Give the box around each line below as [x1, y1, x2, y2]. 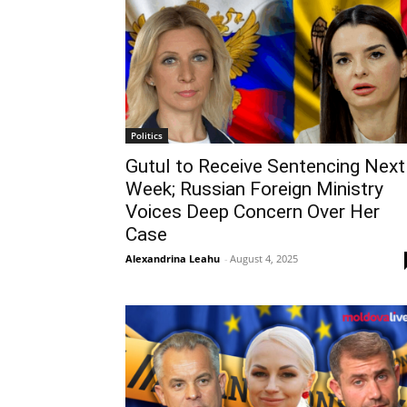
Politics [131, 129, 163, 143]
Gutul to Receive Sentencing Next [125, 155, 405, 178]
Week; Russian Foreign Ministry [125, 178, 383, 201]
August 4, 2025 [230, 252, 298, 266]
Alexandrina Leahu [125, 252, 220, 266]
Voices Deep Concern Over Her [125, 201, 380, 223]
